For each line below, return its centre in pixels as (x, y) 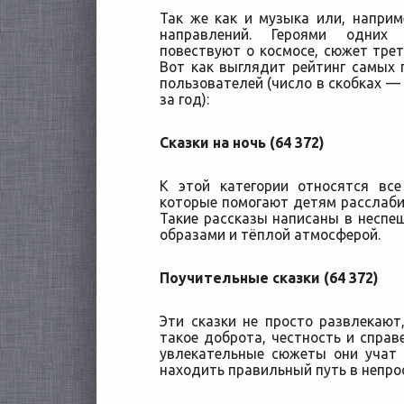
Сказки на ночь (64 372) (243, 142)
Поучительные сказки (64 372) (271, 278)
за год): (184, 99)
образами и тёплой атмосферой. (270, 234)
